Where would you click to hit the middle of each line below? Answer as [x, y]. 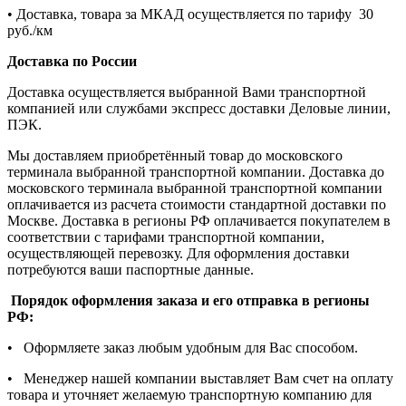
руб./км [30, 31]
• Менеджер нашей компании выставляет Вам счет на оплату [200, 379]
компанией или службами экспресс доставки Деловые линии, [199, 109]
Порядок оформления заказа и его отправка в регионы [188, 301]
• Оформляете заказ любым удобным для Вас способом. [183, 348]
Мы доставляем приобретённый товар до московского [175, 156]
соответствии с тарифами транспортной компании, [166, 237]
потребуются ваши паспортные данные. [130, 270]
